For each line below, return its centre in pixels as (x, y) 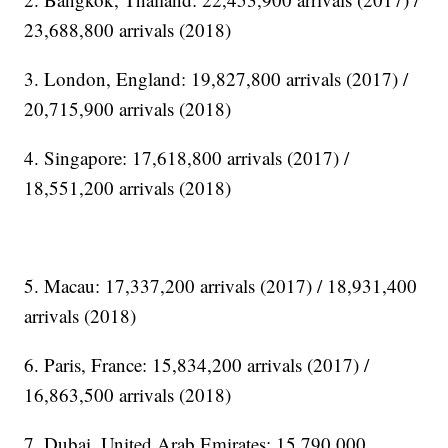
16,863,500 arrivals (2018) (128, 395)
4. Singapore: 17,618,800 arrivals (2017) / (187, 158)
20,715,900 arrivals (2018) (128, 109)
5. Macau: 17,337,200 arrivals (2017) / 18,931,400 (221, 286)
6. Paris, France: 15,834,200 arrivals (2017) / (197, 365)
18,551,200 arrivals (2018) (128, 188)
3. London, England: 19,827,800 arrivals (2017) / (216, 79)
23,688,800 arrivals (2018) (128, 30)
